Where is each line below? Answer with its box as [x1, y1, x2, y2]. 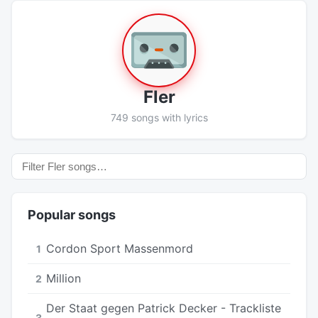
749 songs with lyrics [110, 111, 208, 124]
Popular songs [28, 207, 116, 222]
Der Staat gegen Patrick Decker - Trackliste [46, 300, 281, 315]
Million [46, 270, 81, 285]
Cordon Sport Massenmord [46, 241, 193, 256]
